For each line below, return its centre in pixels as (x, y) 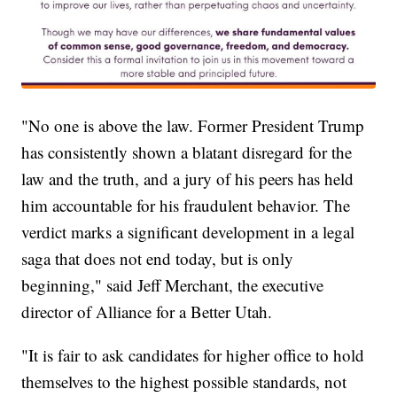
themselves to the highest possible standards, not (184, 382)
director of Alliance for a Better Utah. (147, 312)
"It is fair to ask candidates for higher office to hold (193, 355)
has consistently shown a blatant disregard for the (187, 152)
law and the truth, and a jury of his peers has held (188, 179)
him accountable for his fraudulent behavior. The (186, 206)
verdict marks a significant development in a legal (188, 232)
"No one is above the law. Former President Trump (193, 126)
